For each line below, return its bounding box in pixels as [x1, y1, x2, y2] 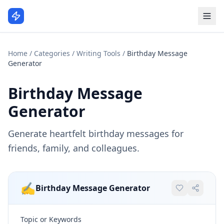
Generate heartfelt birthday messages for [8, 127, 183, 139]
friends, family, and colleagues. [8, 142, 139, 154]
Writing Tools [76, 48, 120, 58]
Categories [34, 48, 70, 58]
